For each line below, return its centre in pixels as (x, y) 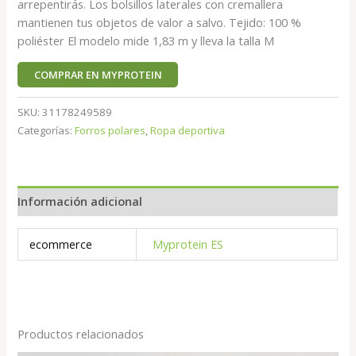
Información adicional (80, 201)
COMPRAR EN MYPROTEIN (98, 74)
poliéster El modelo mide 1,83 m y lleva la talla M (146, 41)
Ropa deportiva (188, 131)
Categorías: (46, 131)
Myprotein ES (188, 244)
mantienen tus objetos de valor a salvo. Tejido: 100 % (160, 23)
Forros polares (110, 131)
